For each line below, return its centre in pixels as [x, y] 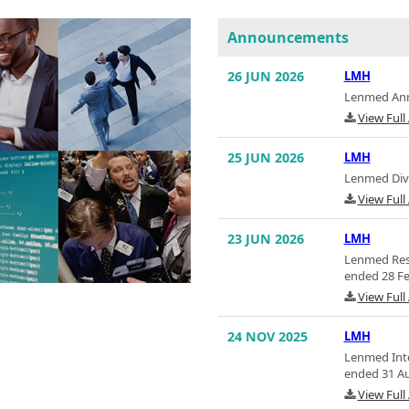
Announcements [288, 38]
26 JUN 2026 [266, 77]
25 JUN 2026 [266, 158]
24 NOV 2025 [267, 337]
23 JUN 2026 [266, 239]
